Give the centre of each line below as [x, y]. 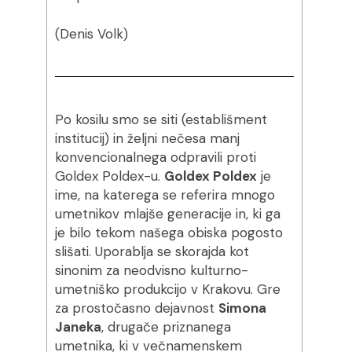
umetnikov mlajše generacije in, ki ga [167, 214]
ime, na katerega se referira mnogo [165, 195]
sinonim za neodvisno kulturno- [151, 270]
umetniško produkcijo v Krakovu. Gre [167, 289]
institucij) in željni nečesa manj [147, 138]
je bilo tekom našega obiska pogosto [169, 233]
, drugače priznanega [166, 327]
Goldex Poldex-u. [109, 176]
